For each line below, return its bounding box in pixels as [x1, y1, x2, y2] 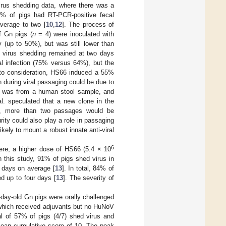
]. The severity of [63, 174, 115, 182]
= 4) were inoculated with [35, 30, 114, 38]
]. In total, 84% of [62, 164, 115, 173]
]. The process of [62, 21, 115, 29]
